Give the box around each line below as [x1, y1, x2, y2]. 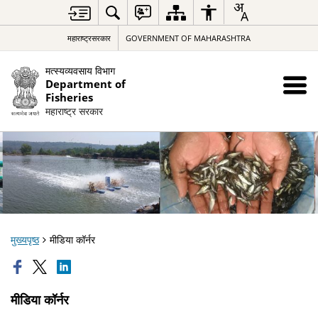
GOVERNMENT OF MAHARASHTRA [126, 33, 251, 43]
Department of [45, 77, 126, 92]
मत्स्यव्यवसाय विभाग [45, 64, 115, 77]
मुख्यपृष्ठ [11, 233, 39, 246]
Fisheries [45, 90, 93, 105]
